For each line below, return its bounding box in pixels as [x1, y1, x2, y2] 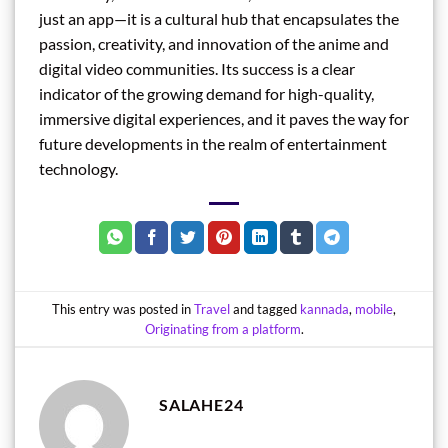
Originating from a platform [144, 320, 301, 337]
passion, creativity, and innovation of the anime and [39, 34, 389, 54]
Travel [194, 300, 230, 317]
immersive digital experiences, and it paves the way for [39, 109, 409, 129]
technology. [39, 159, 118, 179]
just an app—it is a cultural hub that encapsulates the [39, 9, 399, 29]
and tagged [230, 300, 300, 317]
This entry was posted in [52, 300, 194, 317]
